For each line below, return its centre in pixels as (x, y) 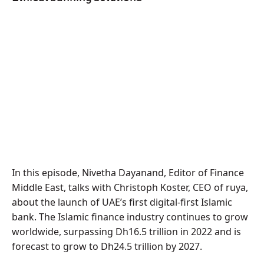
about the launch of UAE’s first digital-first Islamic (122, 202)
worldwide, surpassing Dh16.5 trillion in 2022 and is (126, 232)
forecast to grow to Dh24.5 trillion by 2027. (107, 246)
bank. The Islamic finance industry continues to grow (130, 217)
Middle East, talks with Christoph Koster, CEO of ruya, (130, 187)
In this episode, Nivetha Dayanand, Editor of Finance (128, 173)
